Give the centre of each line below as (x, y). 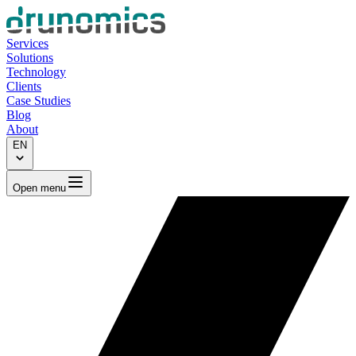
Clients (24, 86)
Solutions (30, 57)
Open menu (39, 188)
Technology (36, 72)
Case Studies (39, 100)
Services (27, 43)
